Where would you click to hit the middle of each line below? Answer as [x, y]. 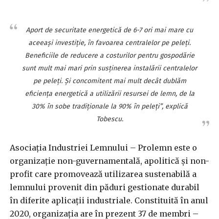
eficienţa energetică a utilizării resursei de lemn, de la [109, 93]
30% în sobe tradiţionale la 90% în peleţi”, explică [109, 106]
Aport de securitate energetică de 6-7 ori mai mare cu [109, 30]
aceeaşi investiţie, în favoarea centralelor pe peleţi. [109, 43]
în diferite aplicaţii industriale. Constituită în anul [109, 200]
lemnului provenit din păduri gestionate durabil [105, 187]
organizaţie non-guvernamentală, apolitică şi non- [109, 161]
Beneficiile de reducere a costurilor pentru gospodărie [109, 55]
